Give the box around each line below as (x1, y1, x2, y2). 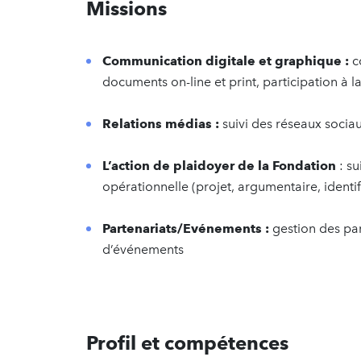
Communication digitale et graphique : (102, 53, 352, 68)
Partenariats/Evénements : (102, 221, 269, 236)
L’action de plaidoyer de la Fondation (102, 158, 339, 173)
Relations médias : (102, 116, 219, 131)
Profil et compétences (86, 331, 288, 355)
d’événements (102, 242, 184, 257)
